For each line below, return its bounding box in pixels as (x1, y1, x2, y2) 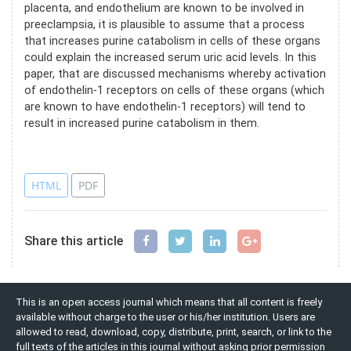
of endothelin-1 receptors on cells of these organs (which (24, 83, 324, 97)
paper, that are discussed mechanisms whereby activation (24, 67, 326, 81)
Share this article (24, 233, 123, 248)
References (36, 145, 96, 159)
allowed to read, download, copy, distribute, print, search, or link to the (16, 325, 331, 338)
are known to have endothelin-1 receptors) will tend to (24, 100, 306, 114)
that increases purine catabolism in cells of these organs (24, 34, 320, 48)
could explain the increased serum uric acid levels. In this (24, 50, 317, 64)
